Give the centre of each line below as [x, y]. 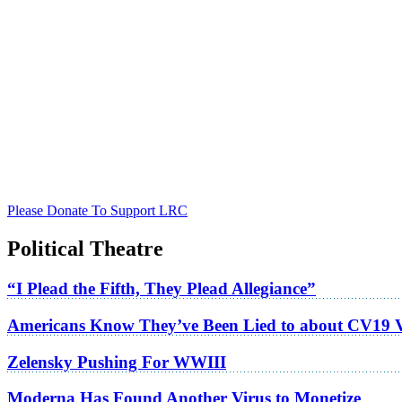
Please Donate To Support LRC [97, 211]
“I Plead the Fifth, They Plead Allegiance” [162, 289]
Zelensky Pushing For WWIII [117, 362]
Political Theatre [85, 249]
